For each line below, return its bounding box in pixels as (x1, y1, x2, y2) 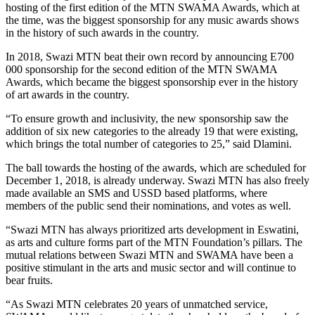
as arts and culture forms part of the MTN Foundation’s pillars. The (6, 236, 302, 248)
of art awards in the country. (6, 88, 129, 101)
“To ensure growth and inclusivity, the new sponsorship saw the (6, 112, 288, 124)
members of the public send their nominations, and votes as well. (6, 199, 291, 212)
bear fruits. (6, 274, 53, 286)
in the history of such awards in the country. (6, 26, 199, 39)
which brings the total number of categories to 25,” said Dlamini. (6, 137, 292, 150)
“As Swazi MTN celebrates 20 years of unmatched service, (6, 297, 268, 310)
